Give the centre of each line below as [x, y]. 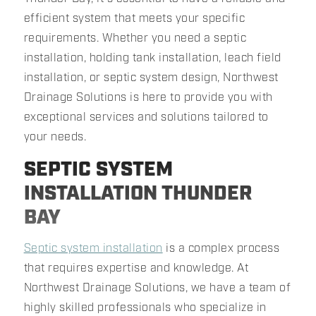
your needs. [55, 136]
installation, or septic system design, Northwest [151, 77]
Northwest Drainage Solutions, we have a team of [157, 287]
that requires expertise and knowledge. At [136, 268]
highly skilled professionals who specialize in [145, 307]
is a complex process [221, 248]
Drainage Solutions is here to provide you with [148, 97]
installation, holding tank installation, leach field [152, 57]
